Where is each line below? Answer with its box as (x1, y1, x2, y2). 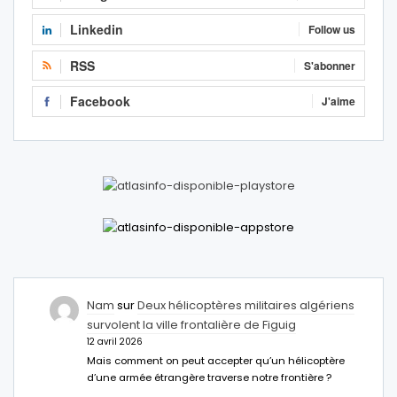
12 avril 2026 (87, 335, 144, 347)
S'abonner (304, 57, 355, 74)
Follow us (308, 21, 355, 38)
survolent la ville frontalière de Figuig (87, 315, 297, 333)
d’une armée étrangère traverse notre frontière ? (87, 370, 332, 385)
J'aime (322, 93, 355, 110)
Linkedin (70, 20, 123, 39)
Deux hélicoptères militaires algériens (137, 296, 355, 314)
